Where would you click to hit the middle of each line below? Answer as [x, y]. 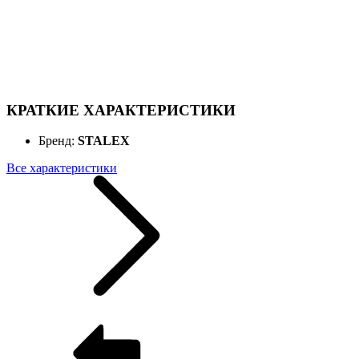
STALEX [104, 141]
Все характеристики [62, 168]
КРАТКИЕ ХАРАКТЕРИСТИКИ [121, 110]
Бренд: [58, 141]
